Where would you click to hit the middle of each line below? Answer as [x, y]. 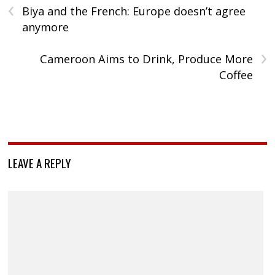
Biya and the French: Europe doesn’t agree [134, 11]
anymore [46, 27]
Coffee [236, 75]
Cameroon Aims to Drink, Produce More [146, 59]
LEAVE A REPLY [40, 163]
